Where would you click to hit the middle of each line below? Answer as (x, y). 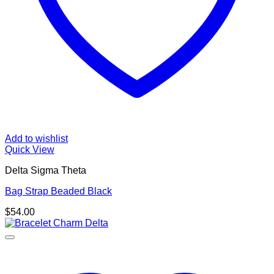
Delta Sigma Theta (46, 171)
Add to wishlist (36, 139)
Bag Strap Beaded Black (58, 191)
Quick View (30, 150)
